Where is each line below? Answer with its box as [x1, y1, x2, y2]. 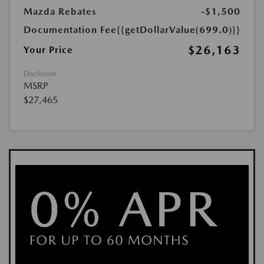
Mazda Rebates [24, 6, 97, 17]
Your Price [24, 44, 73, 55]
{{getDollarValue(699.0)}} [117, 24, 240, 35]
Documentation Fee [24, 24, 117, 35]
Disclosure [24, 70, 56, 78]
